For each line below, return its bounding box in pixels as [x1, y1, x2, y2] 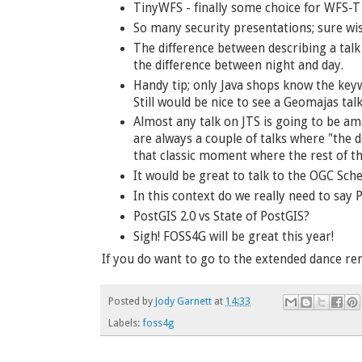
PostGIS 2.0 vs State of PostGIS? [133, 208, 309, 224]
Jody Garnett [155, 294, 212, 307]
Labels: [108, 316, 142, 329]
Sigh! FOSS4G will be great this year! [133, 229, 334, 244]
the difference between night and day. [133, 57, 343, 73]
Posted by [108, 294, 155, 307]
